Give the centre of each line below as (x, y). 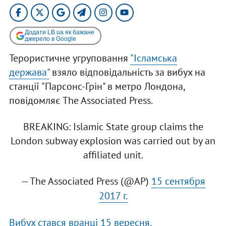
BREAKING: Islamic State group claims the (113, 126)
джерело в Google (50, 39)
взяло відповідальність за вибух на (127, 72)
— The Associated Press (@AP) (86, 181)
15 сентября (178, 181)
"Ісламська (153, 58)
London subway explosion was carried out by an (113, 140)
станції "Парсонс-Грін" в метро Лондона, (97, 86)
